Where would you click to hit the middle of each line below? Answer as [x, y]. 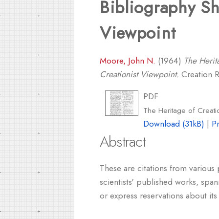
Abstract [123, 142]
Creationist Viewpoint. [139, 74]
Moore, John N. [128, 61]
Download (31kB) [174, 124]
